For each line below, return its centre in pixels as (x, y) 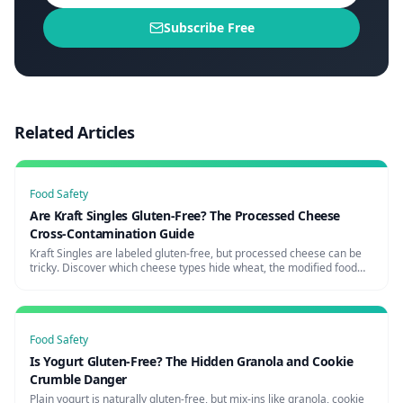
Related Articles (75, 132)
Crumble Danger (79, 379)
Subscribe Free (209, 27)
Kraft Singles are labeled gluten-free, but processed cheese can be (196, 253)
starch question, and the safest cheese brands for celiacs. (173, 282)
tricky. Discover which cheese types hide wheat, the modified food (193, 268)
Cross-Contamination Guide (112, 233)
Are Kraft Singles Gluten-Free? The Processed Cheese (185, 215)
